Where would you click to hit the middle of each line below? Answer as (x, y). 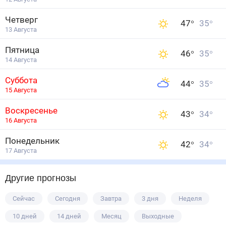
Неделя (190, 199)
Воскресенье (31, 110)
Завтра (111, 199)
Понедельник (32, 141)
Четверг (21, 20)
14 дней (69, 216)
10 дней (25, 216)
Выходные (158, 216)
